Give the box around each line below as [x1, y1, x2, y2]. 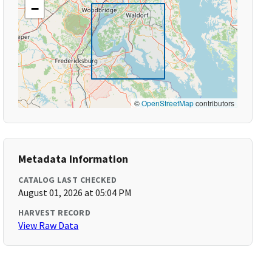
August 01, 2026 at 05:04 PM [18, 186, 132, 199]
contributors [193, 98, 234, 108]
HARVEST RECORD [18, 207, 91, 218]
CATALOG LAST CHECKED [18, 174, 117, 185]
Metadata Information [18, 152, 129, 166]
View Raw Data [18, 219, 79, 231]
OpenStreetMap [141, 98, 194, 108]
